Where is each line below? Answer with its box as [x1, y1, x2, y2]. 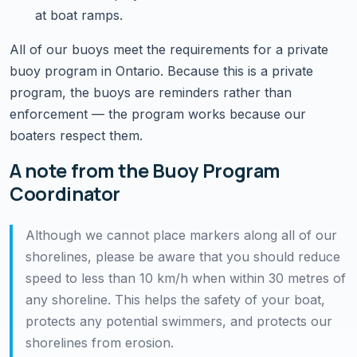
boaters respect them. [10, 127, 143, 143]
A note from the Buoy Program [10, 157, 280, 183]
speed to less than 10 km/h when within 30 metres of [25, 269, 346, 286]
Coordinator [10, 180, 121, 206]
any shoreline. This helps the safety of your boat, [25, 291, 325, 308]
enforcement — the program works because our [10, 105, 306, 122]
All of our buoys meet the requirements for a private [10, 41, 328, 57]
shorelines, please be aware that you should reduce [25, 248, 340, 265]
